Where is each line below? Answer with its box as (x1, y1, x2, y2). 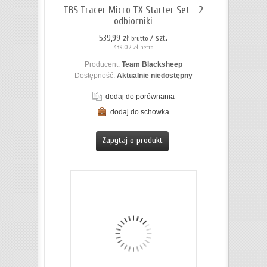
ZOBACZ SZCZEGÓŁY (103, 120, 178, 129)
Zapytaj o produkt (101, 135, 163, 146)
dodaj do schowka (110, 108, 169, 117)
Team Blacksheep (121, 60, 182, 69)
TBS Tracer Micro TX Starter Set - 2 (63, 4, 203, 16)
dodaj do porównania (105, 92, 175, 101)
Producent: (84, 60, 122, 69)
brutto (131, 35, 148, 43)
